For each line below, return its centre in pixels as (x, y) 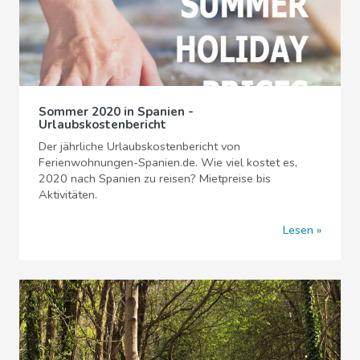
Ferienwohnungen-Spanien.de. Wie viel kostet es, (168, 162)
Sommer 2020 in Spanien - (116, 111)
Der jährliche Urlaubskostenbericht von (139, 146)
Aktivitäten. (68, 194)
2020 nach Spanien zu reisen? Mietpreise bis (155, 178)
